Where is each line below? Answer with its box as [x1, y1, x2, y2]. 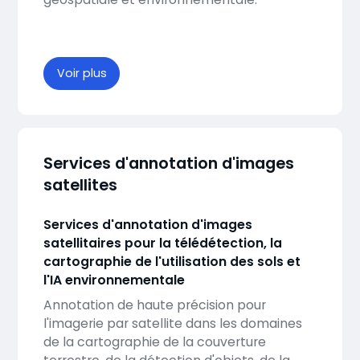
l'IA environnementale [43, 270, 185, 289]
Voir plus [56, 64, 107, 81]
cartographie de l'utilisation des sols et [43, 252, 301, 271]
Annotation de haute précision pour [43, 295, 266, 314]
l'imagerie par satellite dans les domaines [43, 313, 302, 333]
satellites [43, 174, 117, 197]
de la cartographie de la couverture [43, 332, 266, 351]
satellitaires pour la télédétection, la [43, 233, 282, 252]
